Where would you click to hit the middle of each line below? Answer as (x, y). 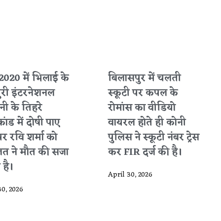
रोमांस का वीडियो (142, 108)
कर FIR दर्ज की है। (145, 153)
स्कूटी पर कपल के (143, 93)
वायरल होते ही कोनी (147, 123)
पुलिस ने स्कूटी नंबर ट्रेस (154, 138)
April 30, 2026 (130, 175)
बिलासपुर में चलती (145, 79)
